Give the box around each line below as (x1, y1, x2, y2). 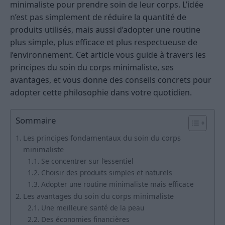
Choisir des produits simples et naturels (41, 168, 172, 178)
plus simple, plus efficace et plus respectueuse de (10, 37, 197, 48)
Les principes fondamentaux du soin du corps (23, 133, 181, 143)
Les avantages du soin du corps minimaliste (23, 191, 174, 201)
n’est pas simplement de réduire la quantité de (10, 12, 186, 23)
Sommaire (16, 115, 56, 127)
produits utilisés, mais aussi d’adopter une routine (10, 24, 200, 36)
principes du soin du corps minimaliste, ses (10, 62, 174, 73)
